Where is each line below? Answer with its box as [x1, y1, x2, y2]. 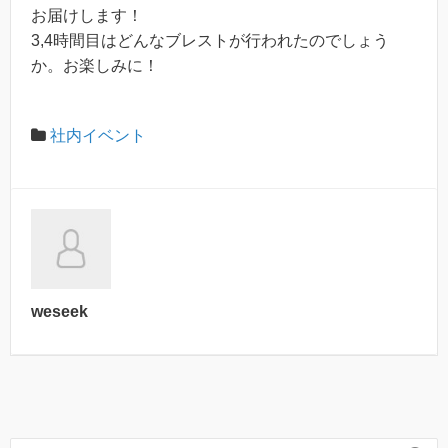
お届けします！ [31, 6, 143, 24]
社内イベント [50, 127, 146, 145]
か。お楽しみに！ [31, 56, 159, 74]
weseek [31, 303, 88, 321]
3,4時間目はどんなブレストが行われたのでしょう [31, 31, 389, 49]
